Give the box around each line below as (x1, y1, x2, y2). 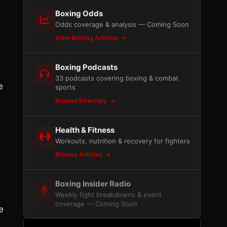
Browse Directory (55, 97, 108, 104)
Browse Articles (55, 150, 104, 158)
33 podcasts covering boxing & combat (55, 74, 178, 82)
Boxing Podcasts (55, 62, 118, 72)
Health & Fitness (55, 125, 115, 135)
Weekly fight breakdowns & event (55, 191, 162, 199)
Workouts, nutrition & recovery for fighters (55, 137, 190, 145)
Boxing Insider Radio (55, 179, 131, 188)
